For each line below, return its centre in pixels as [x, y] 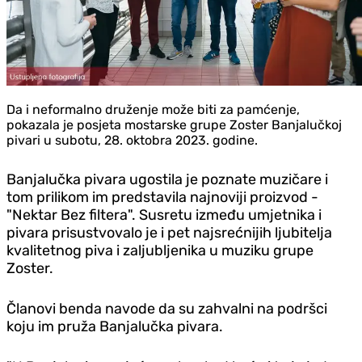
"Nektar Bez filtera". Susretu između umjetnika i [164, 215]
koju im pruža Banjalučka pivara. [115, 326]
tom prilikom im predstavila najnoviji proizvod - [162, 197]
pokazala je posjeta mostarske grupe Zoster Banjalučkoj [174, 124]
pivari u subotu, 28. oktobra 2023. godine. [132, 140]
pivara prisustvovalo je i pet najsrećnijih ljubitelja [169, 232]
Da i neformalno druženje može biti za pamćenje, [153, 109]
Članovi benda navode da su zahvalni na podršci [167, 308]
